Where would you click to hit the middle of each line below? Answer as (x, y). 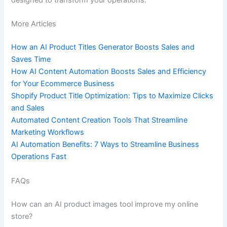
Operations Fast (39, 157)
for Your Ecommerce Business (63, 84)
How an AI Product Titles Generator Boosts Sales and (103, 47)
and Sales (28, 108)
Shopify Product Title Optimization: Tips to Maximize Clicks (112, 96)
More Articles (34, 24)
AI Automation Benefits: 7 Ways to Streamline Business (105, 145)
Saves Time (31, 60)
